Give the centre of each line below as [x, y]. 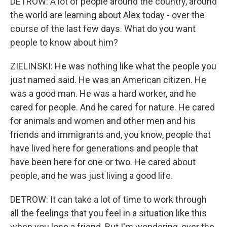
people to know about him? [64, 42]
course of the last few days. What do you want [103, 29]
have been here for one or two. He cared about [103, 162]
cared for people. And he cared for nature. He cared [112, 107]
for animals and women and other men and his [103, 121]
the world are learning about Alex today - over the [107, 15]
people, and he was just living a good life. [91, 176]
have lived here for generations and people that [104, 148]
